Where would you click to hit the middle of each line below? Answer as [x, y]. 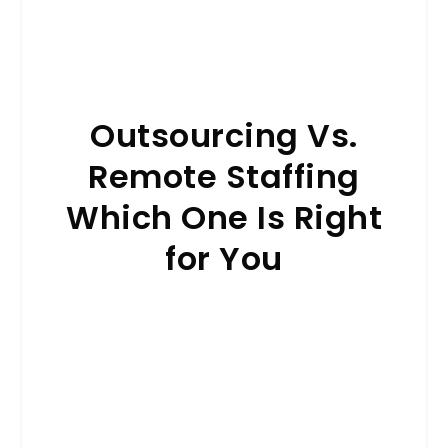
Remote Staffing [224, 177]
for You [224, 259]
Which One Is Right [224, 218]
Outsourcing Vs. [224, 136]
